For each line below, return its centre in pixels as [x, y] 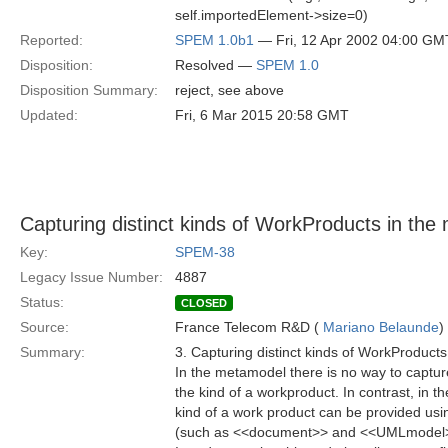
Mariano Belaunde [381, 327]
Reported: [51, 40]
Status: [42, 302]
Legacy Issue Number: [91, 277]
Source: [44, 327]
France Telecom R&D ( [249, 327]
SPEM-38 [205, 252]
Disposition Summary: [89, 90]
